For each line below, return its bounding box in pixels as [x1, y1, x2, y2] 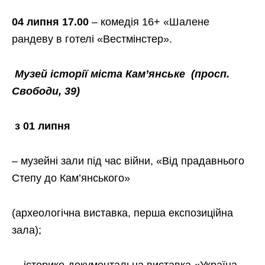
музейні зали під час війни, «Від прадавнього [21, 154, 244, 167]
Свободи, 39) [12, 85, 80, 97]
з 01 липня [15, 119, 70, 132]
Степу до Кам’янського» [12, 172, 130, 184]
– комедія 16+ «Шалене [89, 15, 209, 28]
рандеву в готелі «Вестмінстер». [12, 33, 172, 45]
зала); [12, 224, 41, 236]
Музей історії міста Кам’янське [15, 67, 188, 80]
